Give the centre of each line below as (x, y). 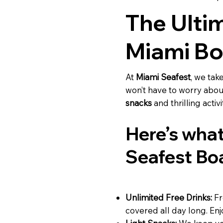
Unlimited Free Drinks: (169, 197)
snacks (139, 103)
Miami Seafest (163, 77)
